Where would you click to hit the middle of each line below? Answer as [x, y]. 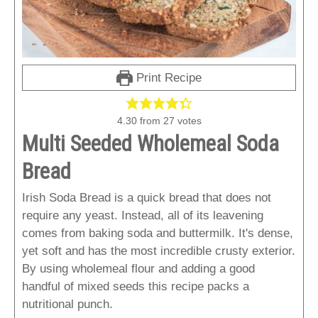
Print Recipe [167, 78]
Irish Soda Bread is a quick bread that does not [147, 198]
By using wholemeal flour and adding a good [138, 269]
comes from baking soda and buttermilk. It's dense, [158, 234]
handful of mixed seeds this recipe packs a [136, 287]
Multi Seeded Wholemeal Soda [150, 144]
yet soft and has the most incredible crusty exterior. [159, 251]
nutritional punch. [67, 305]
